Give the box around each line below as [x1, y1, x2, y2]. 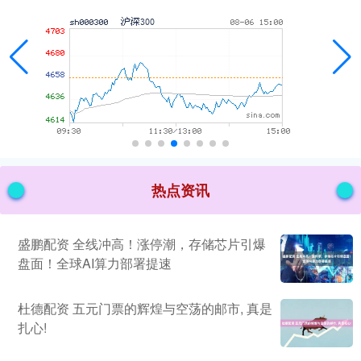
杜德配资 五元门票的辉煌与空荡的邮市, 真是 [18, 299, 272, 318]
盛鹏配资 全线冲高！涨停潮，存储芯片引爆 [18, 234, 266, 254]
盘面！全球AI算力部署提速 [18, 254, 172, 273]
